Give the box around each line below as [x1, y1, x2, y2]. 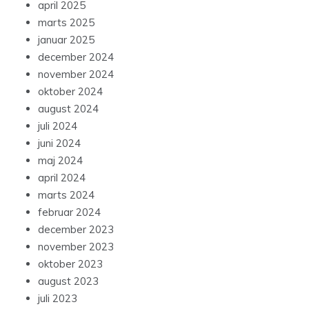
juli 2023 [38, 292, 77, 306]
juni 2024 [38, 137, 81, 150]
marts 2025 [38, 16, 94, 30]
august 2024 [38, 102, 99, 116]
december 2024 [38, 50, 114, 64]
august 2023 [38, 275, 99, 288]
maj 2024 [38, 154, 83, 168]
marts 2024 [38, 188, 94, 202]
